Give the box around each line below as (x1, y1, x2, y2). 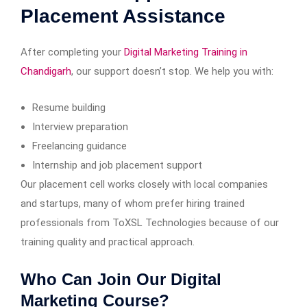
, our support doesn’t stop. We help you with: (71, 64, 273, 77)
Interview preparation (32, 120, 128, 133)
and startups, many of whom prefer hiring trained (21, 197, 245, 210)
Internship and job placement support (32, 158, 202, 171)
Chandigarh (21, 64, 71, 77)
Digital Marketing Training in (124, 45, 247, 58)
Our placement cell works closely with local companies (21, 177, 268, 191)
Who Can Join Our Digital (21, 269, 221, 288)
